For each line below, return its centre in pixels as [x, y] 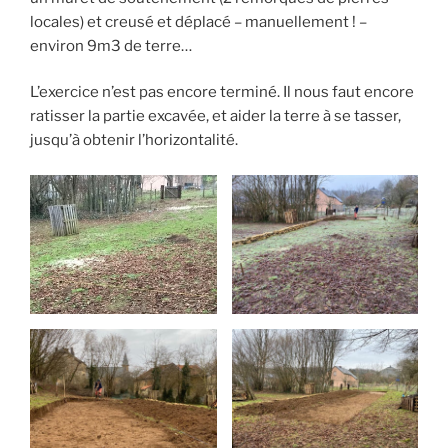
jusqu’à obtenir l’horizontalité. [134, 140]
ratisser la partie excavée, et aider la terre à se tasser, [215, 116]
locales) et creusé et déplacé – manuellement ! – [198, 21]
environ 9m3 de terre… [111, 45]
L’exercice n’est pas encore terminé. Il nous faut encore [222, 92]
